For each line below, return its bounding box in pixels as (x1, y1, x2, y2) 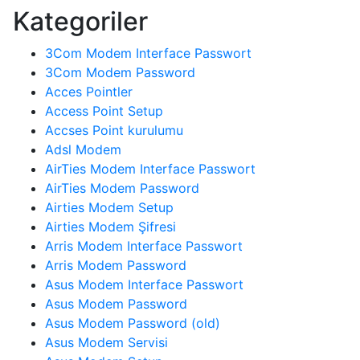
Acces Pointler (45, 83, 133, 100)
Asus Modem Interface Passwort (45, 276, 243, 292)
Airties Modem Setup (45, 198, 174, 215)
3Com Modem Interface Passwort (45, 44, 252, 61)
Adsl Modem (45, 141, 121, 157)
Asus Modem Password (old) (45, 314, 220, 331)
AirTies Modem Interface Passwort (45, 160, 256, 177)
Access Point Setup (45, 102, 163, 119)
